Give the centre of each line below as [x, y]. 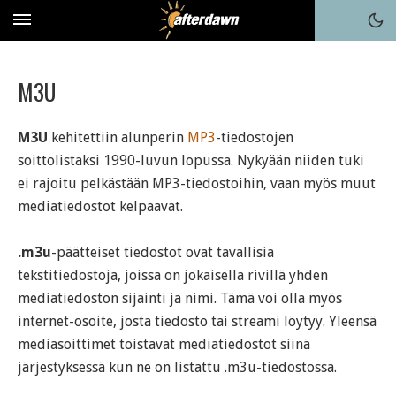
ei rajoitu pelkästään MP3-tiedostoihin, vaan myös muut [197, 183]
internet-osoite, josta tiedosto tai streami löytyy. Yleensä [197, 321]
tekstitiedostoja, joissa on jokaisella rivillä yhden [173, 275]
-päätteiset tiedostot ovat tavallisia [163, 252]
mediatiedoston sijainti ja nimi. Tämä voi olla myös [180, 298]
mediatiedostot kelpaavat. [100, 206]
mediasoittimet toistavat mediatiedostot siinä [164, 344]
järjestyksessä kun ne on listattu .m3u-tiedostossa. [177, 367]
